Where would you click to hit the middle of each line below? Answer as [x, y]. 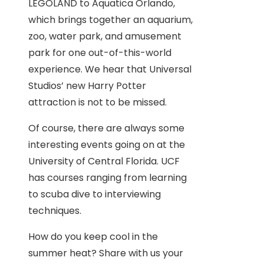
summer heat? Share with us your [106, 253]
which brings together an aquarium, [110, 20]
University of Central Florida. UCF [104, 161]
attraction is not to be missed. [98, 102]
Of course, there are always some [106, 128]
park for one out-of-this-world [100, 53]
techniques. [55, 211]
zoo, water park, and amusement [105, 36]
